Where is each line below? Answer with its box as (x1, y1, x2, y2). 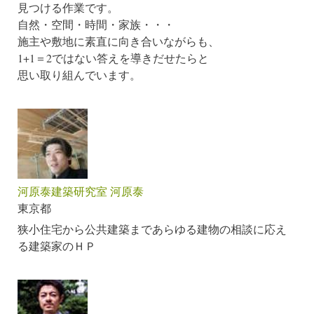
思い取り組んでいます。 (18, 67, 141, 83)
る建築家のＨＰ (18, 238, 96, 254)
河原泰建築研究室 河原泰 (18, 184, 144, 199)
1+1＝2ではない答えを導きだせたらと (18, 50, 209, 66)
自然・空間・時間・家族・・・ (18, 17, 175, 32)
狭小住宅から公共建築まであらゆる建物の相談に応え (18, 221, 287, 237)
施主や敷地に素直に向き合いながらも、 (18, 34, 219, 49)
